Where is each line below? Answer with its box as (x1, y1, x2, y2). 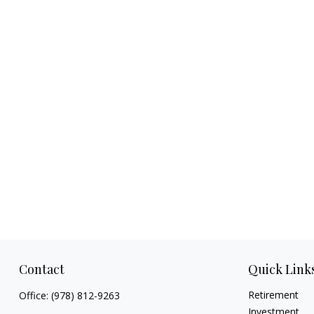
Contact (18, 260, 64, 278)
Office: (18, 288, 51, 302)
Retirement (248, 287, 299, 301)
